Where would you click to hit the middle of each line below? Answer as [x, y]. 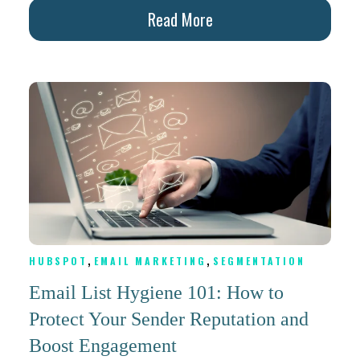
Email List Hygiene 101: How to [156, 293]
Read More [180, 20]
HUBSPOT [58, 261]
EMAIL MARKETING [150, 261]
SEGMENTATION [259, 261]
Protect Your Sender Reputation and [169, 319]
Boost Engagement [103, 346]
